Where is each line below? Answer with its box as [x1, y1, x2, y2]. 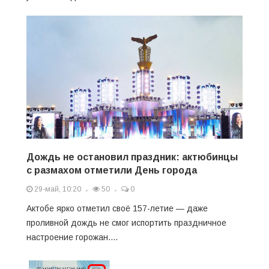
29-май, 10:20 [32, 184, 81, 193]
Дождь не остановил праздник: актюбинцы [26, 151, 238, 162]
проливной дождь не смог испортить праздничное [26, 217, 226, 228]
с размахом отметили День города [26, 165, 197, 175]
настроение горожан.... [26, 232, 118, 242]
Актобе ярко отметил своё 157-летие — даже [26, 203, 208, 213]
